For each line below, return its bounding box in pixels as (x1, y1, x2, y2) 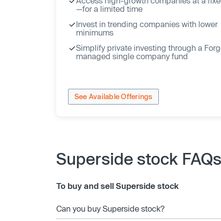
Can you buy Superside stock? (56, 203, 165, 213)
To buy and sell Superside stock (56, 181, 179, 190)
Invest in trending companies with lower (76, 19, 218, 29)
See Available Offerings (74, 92, 152, 101)
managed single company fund (76, 51, 188, 61)
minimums (76, 27, 113, 37)
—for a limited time (76, 3, 143, 13)
